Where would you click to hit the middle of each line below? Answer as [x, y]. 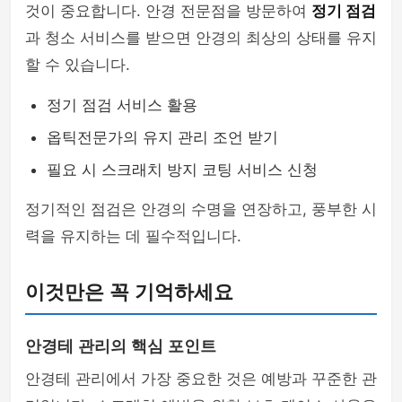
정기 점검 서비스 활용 [122, 105]
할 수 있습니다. [78, 65]
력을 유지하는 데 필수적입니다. [133, 236]
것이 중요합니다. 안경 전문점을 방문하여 [168, 11]
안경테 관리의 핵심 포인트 [121, 346]
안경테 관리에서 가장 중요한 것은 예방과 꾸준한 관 [201, 379]
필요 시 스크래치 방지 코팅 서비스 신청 [182, 170]
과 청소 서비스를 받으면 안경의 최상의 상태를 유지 [201, 38]
